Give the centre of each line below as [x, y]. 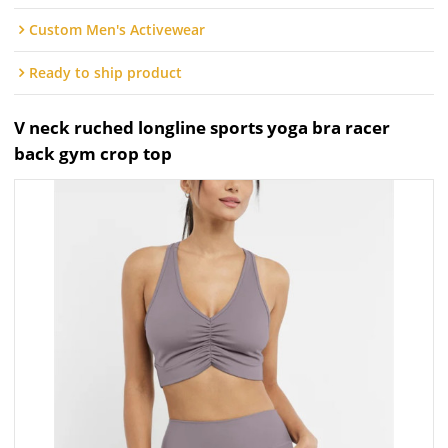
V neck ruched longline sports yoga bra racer [202, 128]
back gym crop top [93, 154]
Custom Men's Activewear [117, 30]
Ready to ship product [106, 73]
